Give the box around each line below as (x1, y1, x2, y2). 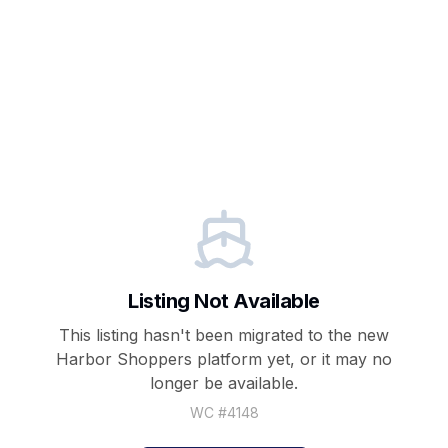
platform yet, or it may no (192, 349, 392, 369)
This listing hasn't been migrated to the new (59, 325, 389, 345)
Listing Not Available (128, 289, 320, 313)
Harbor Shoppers (56, 349, 192, 369)
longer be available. (150, 373, 298, 393)
